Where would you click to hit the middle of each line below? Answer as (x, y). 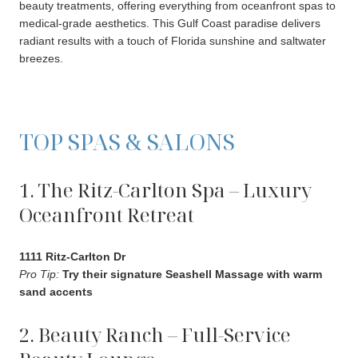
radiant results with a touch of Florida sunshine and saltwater (173, 40)
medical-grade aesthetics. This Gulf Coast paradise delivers (170, 23)
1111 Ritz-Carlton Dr (72, 257)
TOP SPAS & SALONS (127, 141)
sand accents (56, 292)
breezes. (41, 58)
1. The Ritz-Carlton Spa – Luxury (165, 189)
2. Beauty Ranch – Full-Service (155, 334)
